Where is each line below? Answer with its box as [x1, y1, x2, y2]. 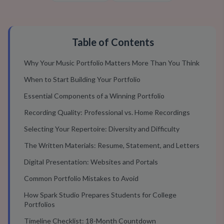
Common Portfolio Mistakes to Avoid [24, 174, 138, 182]
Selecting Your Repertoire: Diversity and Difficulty [24, 124, 179, 133]
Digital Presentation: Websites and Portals [24, 157, 158, 166]
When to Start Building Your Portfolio [24, 75, 140, 83]
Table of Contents [72, 36, 154, 48]
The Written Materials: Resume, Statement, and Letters [24, 141, 199, 149]
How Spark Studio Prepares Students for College [24, 190, 176, 199]
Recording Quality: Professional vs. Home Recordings [24, 108, 190, 116]
